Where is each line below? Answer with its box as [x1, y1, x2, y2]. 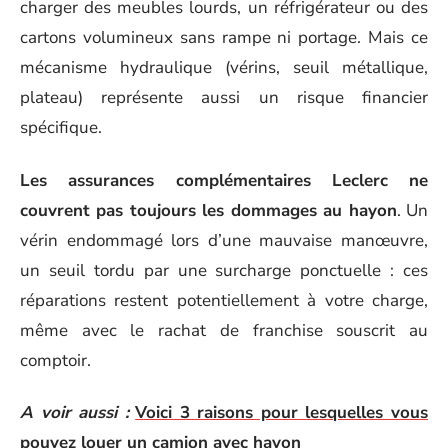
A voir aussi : [20, 401, 129, 424]
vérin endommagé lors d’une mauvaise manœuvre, [20, 228, 428, 252]
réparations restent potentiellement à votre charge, [20, 288, 428, 312]
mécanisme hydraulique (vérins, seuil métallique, [20, 56, 428, 79]
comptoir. [20, 348, 91, 372]
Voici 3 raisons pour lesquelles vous [135, 401, 429, 424]
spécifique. [20, 116, 102, 139]
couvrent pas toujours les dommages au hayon [20, 198, 397, 222]
